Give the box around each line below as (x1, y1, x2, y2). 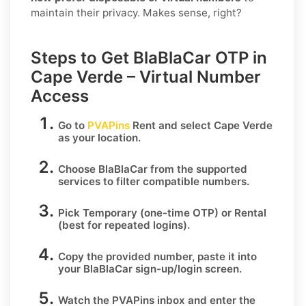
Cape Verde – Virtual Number (31, 66, 261, 87)
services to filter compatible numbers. (58, 174, 249, 188)
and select (156, 118, 214, 132)
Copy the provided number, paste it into (58, 249, 257, 263)
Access (31, 85, 89, 106)
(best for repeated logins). (58, 218, 190, 232)
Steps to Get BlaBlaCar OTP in (31, 47, 267, 68)
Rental (234, 206, 266, 219)
